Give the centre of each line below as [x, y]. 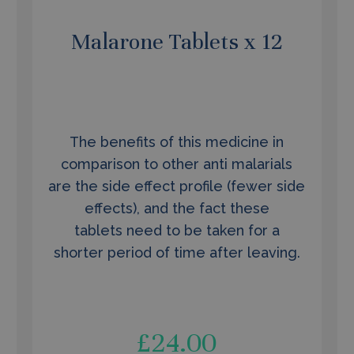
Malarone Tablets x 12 [177, 42]
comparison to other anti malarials [177, 164]
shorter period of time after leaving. [177, 252]
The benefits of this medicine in [177, 142]
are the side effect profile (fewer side [177, 186]
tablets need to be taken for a [177, 230]
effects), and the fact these [177, 208]
